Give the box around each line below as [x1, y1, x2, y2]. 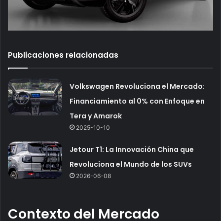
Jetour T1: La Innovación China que [70, 145, 194, 155]
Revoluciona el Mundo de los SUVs [70, 159, 192, 170]
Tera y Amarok [70, 111, 122, 121]
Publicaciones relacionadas [8, 50, 118, 61]
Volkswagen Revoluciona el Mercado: [70, 81, 205, 92]
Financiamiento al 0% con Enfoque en [70, 96, 205, 107]
